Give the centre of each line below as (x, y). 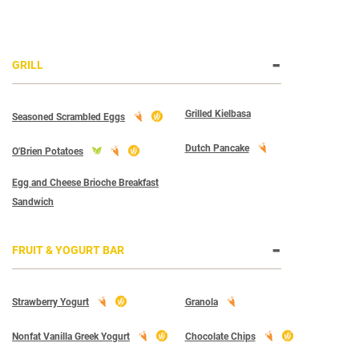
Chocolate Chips (220, 337)
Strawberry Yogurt (50, 302)
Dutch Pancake (217, 148)
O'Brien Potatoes (48, 151)
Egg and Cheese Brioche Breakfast (85, 183)
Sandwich (33, 202)
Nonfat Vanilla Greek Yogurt (71, 337)
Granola (201, 302)
